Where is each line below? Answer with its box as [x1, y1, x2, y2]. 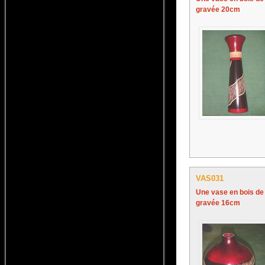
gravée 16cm [196, 198, 240, 207]
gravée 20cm [196, 5, 240, 14]
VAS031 [196, 173, 224, 183]
